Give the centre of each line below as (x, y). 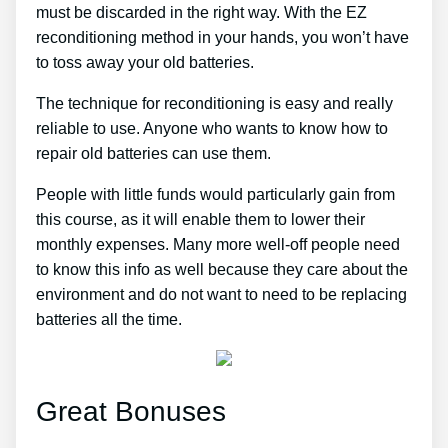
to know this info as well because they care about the (222, 269)
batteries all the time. (109, 319)
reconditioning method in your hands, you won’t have (222, 37)
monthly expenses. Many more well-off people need (218, 244)
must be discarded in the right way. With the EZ (201, 12)
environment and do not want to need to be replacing (221, 294)
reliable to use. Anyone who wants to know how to (212, 128)
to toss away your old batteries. (145, 62)
